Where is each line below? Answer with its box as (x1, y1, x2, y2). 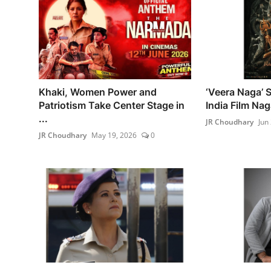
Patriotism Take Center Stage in (39, 99, 184, 112)
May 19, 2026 (91, 130, 137, 141)
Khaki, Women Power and (39, 86, 157, 99)
